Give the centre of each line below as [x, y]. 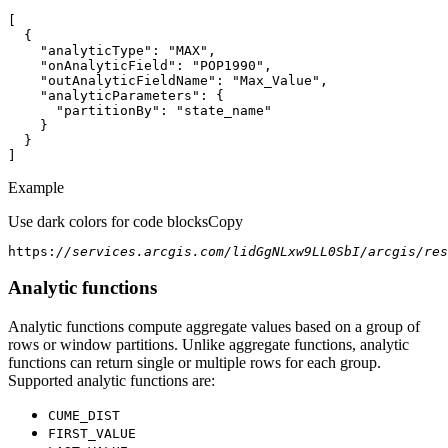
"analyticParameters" [120, 95]
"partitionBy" [108, 110]
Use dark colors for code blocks [108, 221]
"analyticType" [96, 50]
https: [32, 251]
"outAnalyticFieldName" [128, 80]
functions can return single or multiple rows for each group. [194, 363]
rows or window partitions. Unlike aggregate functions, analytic [208, 345]
